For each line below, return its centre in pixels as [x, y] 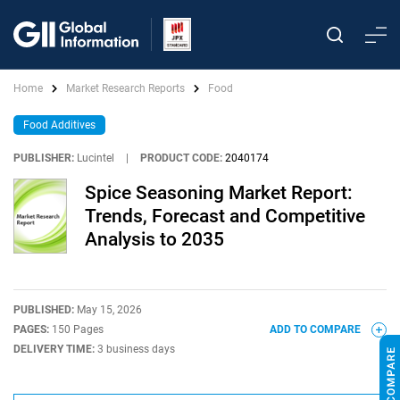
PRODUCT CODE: [181, 158]
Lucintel [96, 158]
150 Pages [78, 329]
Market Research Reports [125, 88]
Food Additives [59, 125]
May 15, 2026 [109, 310]
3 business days [136, 349]
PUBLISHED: [45, 310]
